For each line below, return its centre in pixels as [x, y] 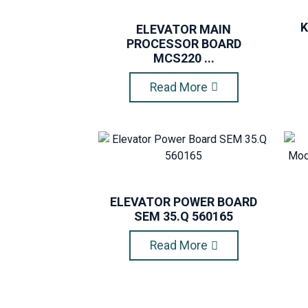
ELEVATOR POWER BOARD [184, 202]
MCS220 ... [184, 58]
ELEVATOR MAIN [184, 29]
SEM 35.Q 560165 [184, 217]
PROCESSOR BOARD [184, 43]
